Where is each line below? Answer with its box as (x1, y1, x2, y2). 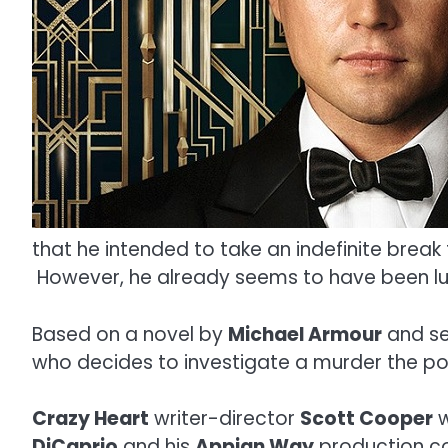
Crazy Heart (32, 405, 149, 433)
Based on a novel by (32, 320, 228, 348)
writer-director (149, 405, 300, 433)
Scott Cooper (300, 405, 433, 433)
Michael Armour (228, 320, 382, 348)
